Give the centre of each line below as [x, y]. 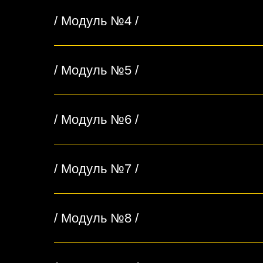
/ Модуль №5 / [96, 70]
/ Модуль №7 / [96, 169]
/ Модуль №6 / [96, 120]
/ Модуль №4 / [96, 21]
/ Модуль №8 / [96, 218]
